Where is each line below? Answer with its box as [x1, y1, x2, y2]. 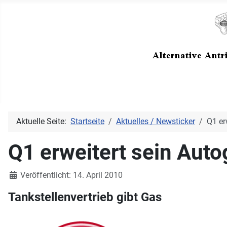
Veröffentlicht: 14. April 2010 [20, 170, 123, 180]
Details [8, 170, 32, 179]
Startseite [70, 117, 104, 126]
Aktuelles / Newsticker [116, 117, 195, 126]
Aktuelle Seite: [16, 117, 70, 126]
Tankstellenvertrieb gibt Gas [8, 190, 162, 204]
